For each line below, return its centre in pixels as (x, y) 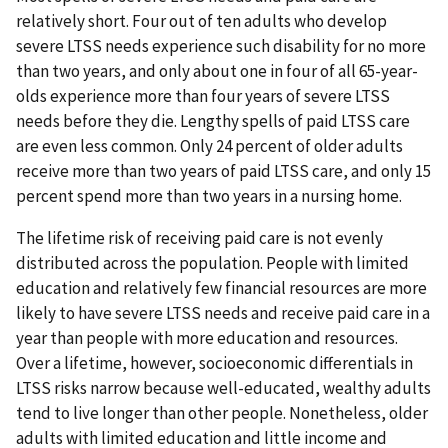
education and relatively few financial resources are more (221, 288)
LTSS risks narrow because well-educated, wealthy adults (223, 388)
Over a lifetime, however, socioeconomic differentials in (214, 363)
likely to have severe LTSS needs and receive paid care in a (223, 313)
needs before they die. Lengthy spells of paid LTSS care (213, 121)
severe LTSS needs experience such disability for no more (221, 46)
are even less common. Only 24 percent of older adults (209, 146)
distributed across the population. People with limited (212, 263)
